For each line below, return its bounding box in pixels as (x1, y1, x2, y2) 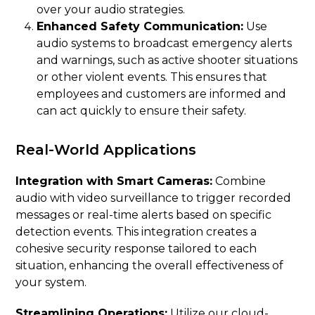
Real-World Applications (15, 141, 197, 158)
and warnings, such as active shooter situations (37, 53, 298, 67)
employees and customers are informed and (37, 86, 287, 101)
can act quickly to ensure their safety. (37, 103, 247, 117)
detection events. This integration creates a (15, 224, 257, 238)
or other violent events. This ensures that (37, 70, 268, 84)
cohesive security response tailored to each (15, 241, 257, 255)
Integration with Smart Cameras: (15, 174, 213, 188)
